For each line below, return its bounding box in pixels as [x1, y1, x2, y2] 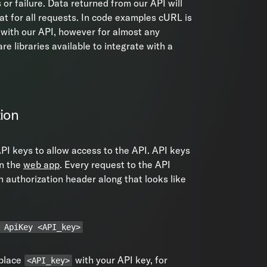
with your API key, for [73, 254, 167, 266]
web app [23, 159, 60, 170]
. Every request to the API [60, 159, 170, 170]
